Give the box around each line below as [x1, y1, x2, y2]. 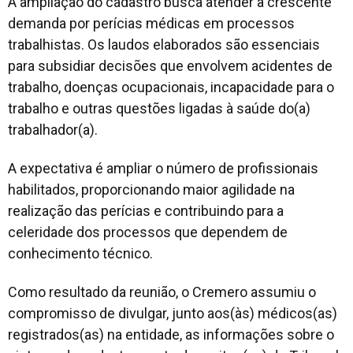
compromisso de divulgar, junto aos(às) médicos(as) [8, 304, 337, 321]
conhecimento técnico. [8, 244, 153, 262]
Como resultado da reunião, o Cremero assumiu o [8, 283, 316, 300]
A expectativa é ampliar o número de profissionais [8, 159, 318, 176]
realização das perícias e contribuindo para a [8, 202, 284, 219]
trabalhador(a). [8, 121, 98, 138]
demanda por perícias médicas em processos [8, 14, 295, 32]
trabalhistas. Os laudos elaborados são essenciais [8, 35, 320, 53]
